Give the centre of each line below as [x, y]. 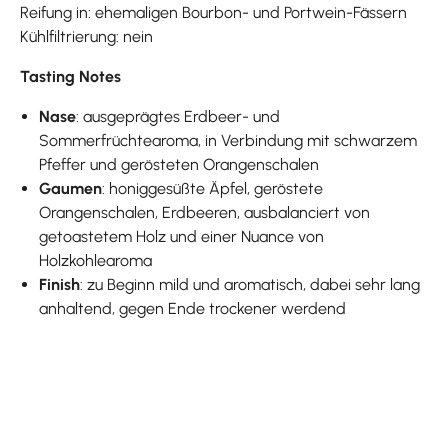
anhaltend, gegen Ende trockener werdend [193, 308]
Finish [60, 284]
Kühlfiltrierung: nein [86, 36]
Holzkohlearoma [96, 260]
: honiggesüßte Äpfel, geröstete [213, 188]
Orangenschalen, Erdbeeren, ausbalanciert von [205, 212]
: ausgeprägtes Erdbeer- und [178, 116]
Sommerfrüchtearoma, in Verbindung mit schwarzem [228, 140]
